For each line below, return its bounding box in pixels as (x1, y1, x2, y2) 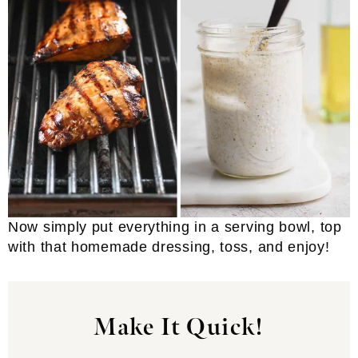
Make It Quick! (93, 313, 265, 343)
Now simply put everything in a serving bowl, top (8, 219, 342, 236)
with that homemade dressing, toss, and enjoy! (8, 239, 330, 256)
